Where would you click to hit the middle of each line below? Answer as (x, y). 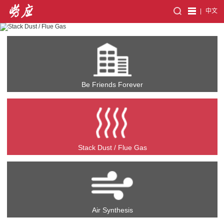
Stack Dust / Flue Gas (112, 147)
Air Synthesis (112, 210)
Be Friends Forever (112, 85)
